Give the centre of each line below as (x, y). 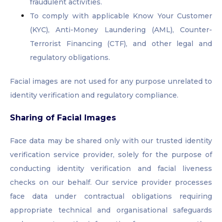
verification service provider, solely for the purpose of (111, 155)
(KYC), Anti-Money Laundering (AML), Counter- (121, 30)
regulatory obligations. (70, 58)
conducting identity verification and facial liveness (111, 169)
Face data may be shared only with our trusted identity (111, 141)
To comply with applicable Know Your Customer (121, 16)
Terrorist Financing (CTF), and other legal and (121, 44)
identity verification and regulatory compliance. (94, 95)
